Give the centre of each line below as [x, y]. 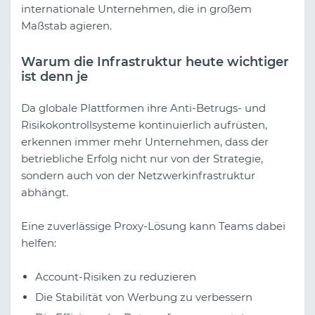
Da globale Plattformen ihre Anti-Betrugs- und [143, 108]
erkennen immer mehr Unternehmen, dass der [145, 141]
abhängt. [45, 192]
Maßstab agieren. [66, 26]
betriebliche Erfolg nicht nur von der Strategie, [142, 158]
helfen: [39, 243]
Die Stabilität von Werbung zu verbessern [144, 297]
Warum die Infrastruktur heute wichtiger [155, 62]
